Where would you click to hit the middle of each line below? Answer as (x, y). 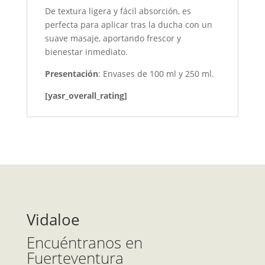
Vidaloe (53, 220)
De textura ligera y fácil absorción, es (118, 11)
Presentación (71, 74)
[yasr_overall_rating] (86, 96)
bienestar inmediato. (86, 52)
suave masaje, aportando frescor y (113, 38)
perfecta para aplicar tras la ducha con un (128, 25)
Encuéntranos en (84, 243)
